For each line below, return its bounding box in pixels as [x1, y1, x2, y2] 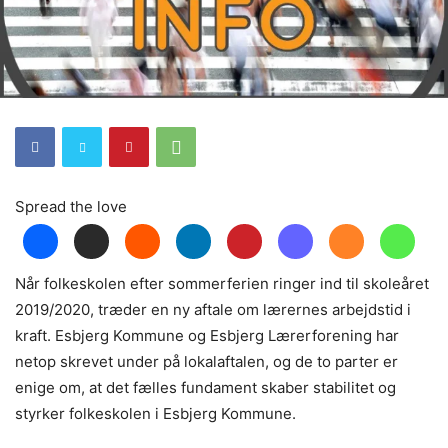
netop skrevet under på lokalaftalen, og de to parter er [15, 351, 398, 371]
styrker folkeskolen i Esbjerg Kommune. [15, 403, 296, 423]
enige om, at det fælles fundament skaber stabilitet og [15, 377, 396, 397]
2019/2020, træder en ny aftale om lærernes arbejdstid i [15, 299, 411, 319]
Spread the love [15, 196, 127, 216]
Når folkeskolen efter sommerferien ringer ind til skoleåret [15, 273, 429, 293]
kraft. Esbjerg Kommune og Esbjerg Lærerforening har [15, 325, 399, 345]
